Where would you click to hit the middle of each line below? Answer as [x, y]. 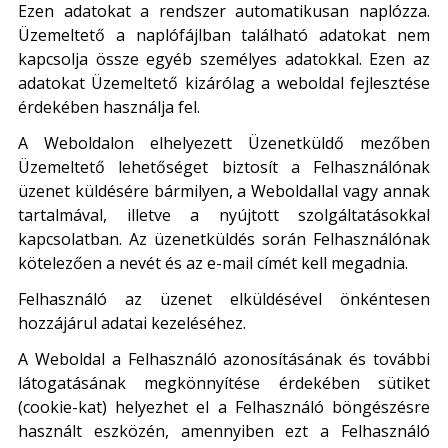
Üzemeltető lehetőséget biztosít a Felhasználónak [224, 167]
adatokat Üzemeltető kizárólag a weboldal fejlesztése [224, 83]
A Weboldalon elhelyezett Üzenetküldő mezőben [224, 143]
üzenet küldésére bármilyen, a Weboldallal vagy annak [224, 191]
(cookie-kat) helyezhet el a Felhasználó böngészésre [224, 407]
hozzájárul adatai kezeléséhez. [132, 323]
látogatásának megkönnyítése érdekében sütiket [224, 383]
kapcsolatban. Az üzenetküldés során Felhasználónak [224, 239]
